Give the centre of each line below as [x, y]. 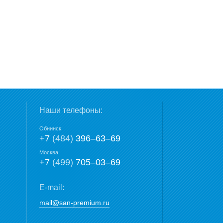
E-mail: [52, 187]
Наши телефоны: [71, 110]
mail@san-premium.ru [74, 203]
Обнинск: [51, 128]
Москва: [50, 152]
